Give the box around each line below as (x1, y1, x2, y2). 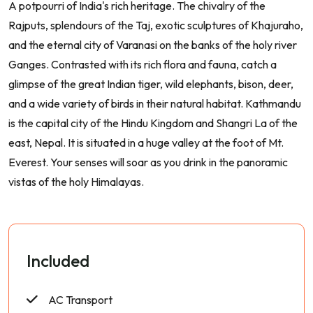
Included (27, 250, 89, 272)
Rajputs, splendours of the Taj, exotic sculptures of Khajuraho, (8, 18, 303, 33)
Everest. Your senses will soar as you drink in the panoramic (8, 155, 288, 170)
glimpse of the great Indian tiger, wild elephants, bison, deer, (8, 77, 293, 92)
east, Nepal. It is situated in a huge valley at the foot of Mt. (8, 136, 284, 150)
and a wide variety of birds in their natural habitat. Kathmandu (8, 96, 301, 111)
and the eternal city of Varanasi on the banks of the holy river (8, 38, 297, 52)
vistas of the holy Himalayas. (8, 175, 144, 189)
